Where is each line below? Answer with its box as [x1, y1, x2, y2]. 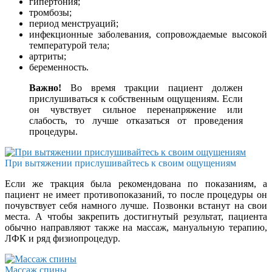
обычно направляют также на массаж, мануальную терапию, [5, 222, 267, 233]
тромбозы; [29, 7, 72, 18]
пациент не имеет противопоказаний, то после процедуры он [5, 189, 267, 200]
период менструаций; [29, 18, 118, 29]
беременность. [29, 62, 89, 73]
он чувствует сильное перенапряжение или [29, 104, 243, 115]
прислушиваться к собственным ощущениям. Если [29, 93, 243, 104]
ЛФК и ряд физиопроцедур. [5, 233, 120, 244]
